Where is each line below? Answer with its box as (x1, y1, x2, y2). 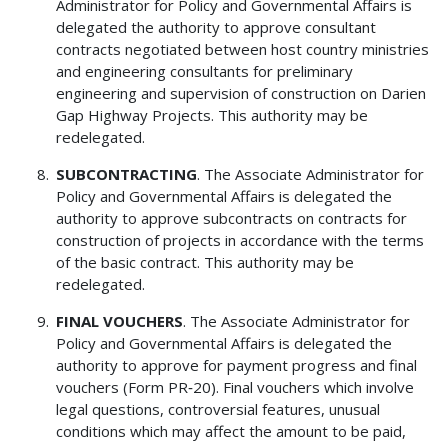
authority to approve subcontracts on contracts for (56, 208, 408, 229)
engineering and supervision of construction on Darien (56, 83, 427, 104)
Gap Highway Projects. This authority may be (56, 105, 369, 126)
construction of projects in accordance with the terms (56, 230, 425, 251)
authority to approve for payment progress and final (56, 355, 418, 376)
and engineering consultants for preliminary (56, 61, 354, 82)
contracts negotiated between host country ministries (56, 39, 430, 60)
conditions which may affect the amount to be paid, (56, 421, 407, 442)
